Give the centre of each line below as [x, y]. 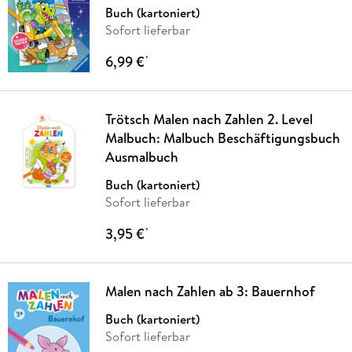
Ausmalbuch [141, 156]
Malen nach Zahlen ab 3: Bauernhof [210, 291]
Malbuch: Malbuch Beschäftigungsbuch [222, 137]
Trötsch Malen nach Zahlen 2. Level [209, 119]
